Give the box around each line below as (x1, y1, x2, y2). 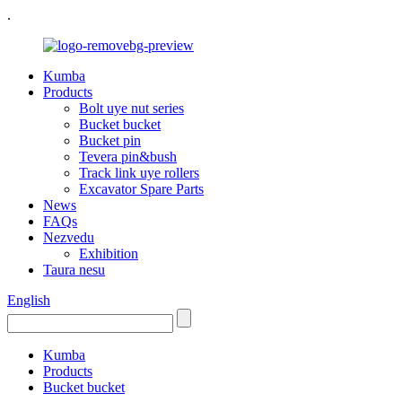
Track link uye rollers (79, 165, 199, 180)
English (7, 293, 50, 308)
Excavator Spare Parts (79, 181, 204, 197)
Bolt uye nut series (79, 100, 184, 116)
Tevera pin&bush (79, 149, 177, 164)
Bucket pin (79, 133, 141, 148)
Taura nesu (43, 262, 105, 277)
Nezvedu (43, 230, 94, 245)
